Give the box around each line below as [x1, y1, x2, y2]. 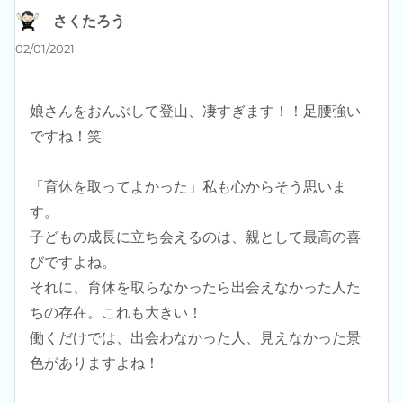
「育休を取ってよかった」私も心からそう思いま [30, 177, 346, 196]
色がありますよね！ [30, 354, 159, 372]
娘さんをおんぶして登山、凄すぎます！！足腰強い [30, 102, 361, 121]
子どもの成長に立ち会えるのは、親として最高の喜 [30, 228, 361, 246]
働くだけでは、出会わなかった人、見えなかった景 [30, 328, 361, 347]
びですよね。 [30, 253, 116, 272]
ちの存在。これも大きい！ [30, 303, 202, 322]
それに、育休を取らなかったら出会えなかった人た [30, 278, 361, 297]
